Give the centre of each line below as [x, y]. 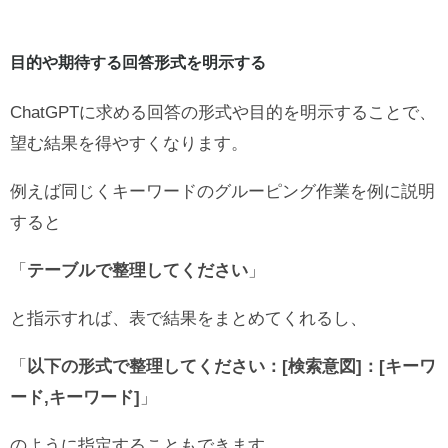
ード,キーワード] [75, 398]
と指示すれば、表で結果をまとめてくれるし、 [188, 319]
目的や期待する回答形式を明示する [138, 63]
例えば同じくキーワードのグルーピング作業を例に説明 [222, 192]
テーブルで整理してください [137, 271]
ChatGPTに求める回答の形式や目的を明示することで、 [223, 113]
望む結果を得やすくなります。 [129, 144]
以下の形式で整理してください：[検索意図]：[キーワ [231, 367]
